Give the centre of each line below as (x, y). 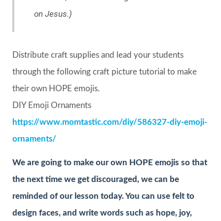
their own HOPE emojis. (56, 88)
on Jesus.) (53, 14)
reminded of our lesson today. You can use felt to (103, 196)
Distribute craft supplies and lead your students (98, 55)
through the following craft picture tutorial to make (105, 72)
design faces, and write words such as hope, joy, (102, 213)
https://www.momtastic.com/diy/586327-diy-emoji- (110, 122)
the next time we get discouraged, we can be (96, 180)
